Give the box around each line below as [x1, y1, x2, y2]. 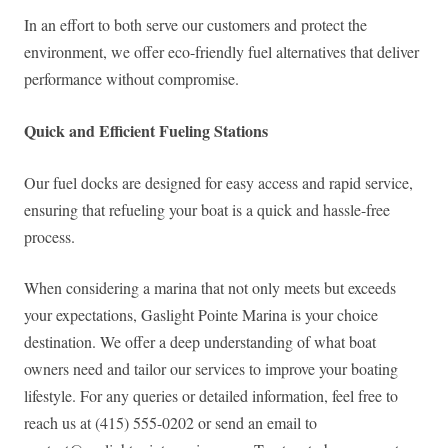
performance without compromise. [24, 68, 239, 90]
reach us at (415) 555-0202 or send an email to [24, 412, 317, 434]
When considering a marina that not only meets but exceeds [24, 277, 396, 299]
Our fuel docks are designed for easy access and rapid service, [24, 172, 413, 194]
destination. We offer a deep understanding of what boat [24, 331, 376, 353]
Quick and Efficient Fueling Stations [24, 119, 268, 143]
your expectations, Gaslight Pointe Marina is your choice [24, 304, 378, 326]
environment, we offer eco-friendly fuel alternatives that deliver [24, 41, 419, 63]
